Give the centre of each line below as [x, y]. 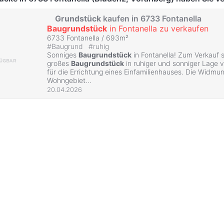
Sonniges [63, 54]
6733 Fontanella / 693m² [88, 37]
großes [59, 63]
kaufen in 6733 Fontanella [151, 18]
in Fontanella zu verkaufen [158, 28]
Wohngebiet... [69, 80]
